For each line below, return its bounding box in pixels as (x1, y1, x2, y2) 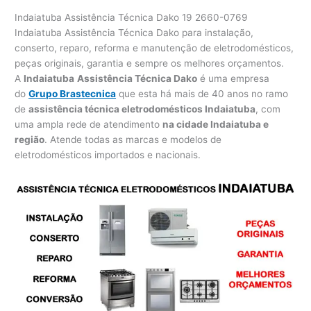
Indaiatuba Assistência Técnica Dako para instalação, (15, 26, 254, 38)
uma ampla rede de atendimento (15, 118, 163, 130)
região (15, 133, 45, 145)
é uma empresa (197, 72, 270, 84)
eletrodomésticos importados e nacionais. (15, 149, 201, 160)
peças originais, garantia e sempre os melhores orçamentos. (15, 57, 285, 69)
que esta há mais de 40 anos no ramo (116, 87, 289, 99)
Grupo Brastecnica (28, 87, 117, 99)
